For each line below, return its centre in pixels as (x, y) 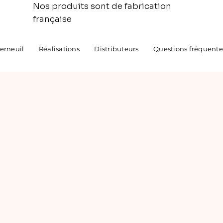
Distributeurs (116, 49)
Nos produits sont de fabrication (102, 6)
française (52, 19)
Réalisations (59, 49)
